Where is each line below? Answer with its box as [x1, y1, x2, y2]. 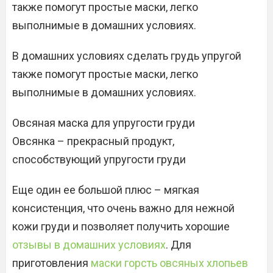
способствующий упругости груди [12, 153, 186, 166]
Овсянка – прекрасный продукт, [12, 135, 174, 147]
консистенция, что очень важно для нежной [12, 202, 235, 214]
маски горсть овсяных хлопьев [91, 257, 248, 269]
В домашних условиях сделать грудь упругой [12, 49, 241, 62]
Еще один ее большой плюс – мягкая [12, 183, 199, 196]
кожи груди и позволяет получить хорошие [12, 220, 230, 233]
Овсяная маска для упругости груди [12, 116, 195, 129]
